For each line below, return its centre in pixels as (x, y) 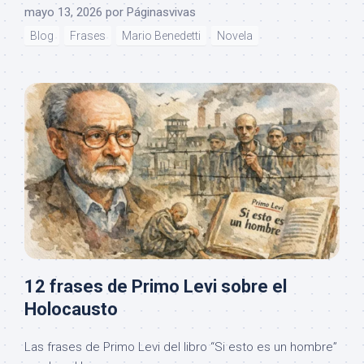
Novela (235, 35)
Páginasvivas (161, 12)
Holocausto (71, 310)
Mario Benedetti (161, 35)
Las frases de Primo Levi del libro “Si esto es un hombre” (181, 347)
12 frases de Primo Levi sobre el (156, 287)
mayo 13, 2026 (63, 12)
